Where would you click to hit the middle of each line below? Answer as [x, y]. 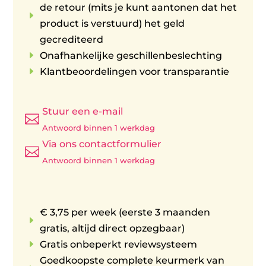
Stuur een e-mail [83, 111]
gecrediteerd [72, 39]
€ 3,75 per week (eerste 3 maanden [125, 212]
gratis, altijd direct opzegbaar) [113, 228]
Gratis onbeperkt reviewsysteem [119, 244]
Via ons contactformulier [102, 144]
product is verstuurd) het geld [113, 23]
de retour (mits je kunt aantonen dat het [139, 7]
